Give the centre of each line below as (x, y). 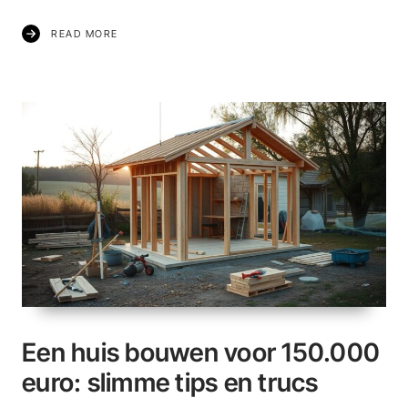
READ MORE (85, 33)
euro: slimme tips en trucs (170, 382)
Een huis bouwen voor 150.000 (201, 352)
